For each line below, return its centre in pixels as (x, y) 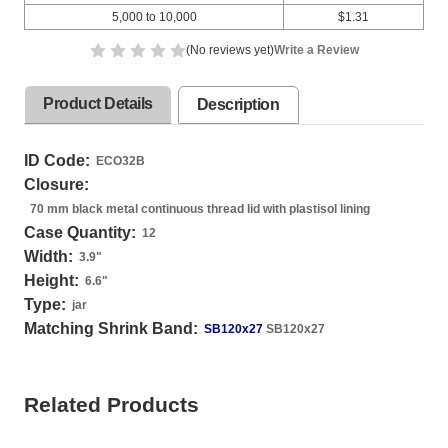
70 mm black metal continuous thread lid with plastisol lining (200, 209)
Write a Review (316, 50)
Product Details (98, 103)
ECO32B (120, 161)
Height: (51, 280)
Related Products (111, 404)
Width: (48, 256)
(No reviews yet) (229, 50)
